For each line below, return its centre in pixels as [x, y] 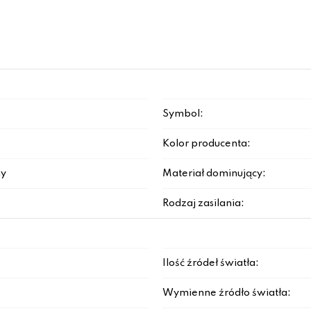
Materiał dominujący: [214, 174]
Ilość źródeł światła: [211, 263]
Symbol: [183, 114]
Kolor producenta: [207, 144]
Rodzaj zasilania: [203, 203]
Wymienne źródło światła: [227, 293]
